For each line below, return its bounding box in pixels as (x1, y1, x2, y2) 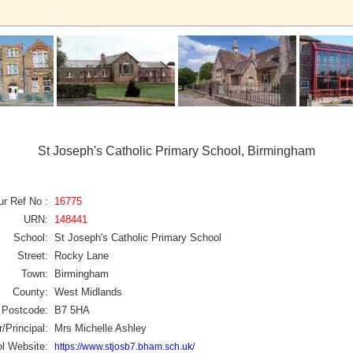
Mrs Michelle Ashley (54, 321, 147, 334)
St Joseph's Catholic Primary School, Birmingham (38, 144, 315, 158)
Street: (17, 249, 48, 262)
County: (13, 285, 48, 298)
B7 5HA (54, 303, 90, 316)
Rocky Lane (54, 249, 109, 262)
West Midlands (54, 285, 122, 298)
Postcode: (2, 303, 48, 316)
